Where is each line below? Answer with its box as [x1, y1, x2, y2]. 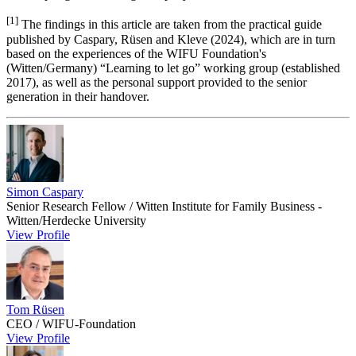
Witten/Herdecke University [6, 213, 146, 227]
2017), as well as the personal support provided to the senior [6, 75, 307, 89]
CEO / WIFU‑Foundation [6, 316, 136, 331]
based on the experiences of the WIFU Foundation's [6, 46, 266, 60]
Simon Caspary [6, 184, 83, 199]
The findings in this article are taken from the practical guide [18, 17, 322, 32]
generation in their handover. [6, 89, 149, 103]
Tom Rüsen [6, 302, 64, 316]
